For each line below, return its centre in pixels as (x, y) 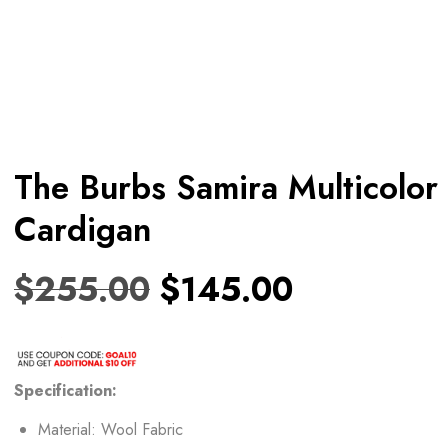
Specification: (65, 390)
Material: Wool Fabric (110, 429)
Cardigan (82, 230)
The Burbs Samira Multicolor (226, 188)
